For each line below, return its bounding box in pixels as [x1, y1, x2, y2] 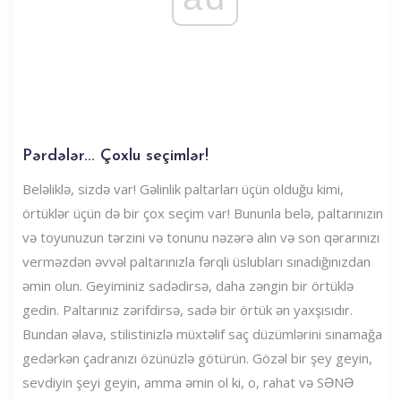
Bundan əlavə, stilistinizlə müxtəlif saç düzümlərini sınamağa [22, 324, 382, 343]
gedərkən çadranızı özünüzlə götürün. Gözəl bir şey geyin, [22, 348, 372, 367]
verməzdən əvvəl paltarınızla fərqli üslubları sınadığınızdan [22, 252, 371, 270]
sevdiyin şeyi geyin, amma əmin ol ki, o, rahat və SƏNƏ [22, 372, 354, 391]
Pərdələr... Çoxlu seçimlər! [22, 147, 209, 165]
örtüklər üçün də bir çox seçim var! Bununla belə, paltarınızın [22, 203, 383, 222]
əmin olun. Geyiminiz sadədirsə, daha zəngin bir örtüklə [22, 276, 354, 294]
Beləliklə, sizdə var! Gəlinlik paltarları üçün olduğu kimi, [22, 179, 344, 198]
